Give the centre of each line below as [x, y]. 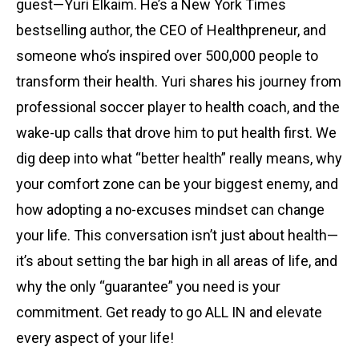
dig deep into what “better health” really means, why [179, 159]
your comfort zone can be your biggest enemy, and [177, 184]
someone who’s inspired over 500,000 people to [167, 56]
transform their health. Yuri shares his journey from [179, 82]
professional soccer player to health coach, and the [178, 107]
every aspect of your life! [95, 338]
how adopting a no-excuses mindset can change [170, 210]
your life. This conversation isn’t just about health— [177, 236]
